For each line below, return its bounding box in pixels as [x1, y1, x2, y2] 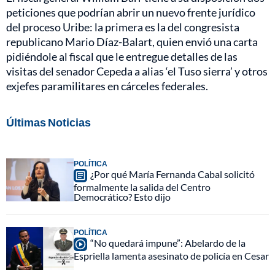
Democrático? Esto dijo [74, 190, 171, 203]
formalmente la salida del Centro [74, 180, 211, 193]
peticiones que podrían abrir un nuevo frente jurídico [6, 5, 255, 19]
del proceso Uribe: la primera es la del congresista [6, 20, 239, 34]
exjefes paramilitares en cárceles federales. [6, 79, 208, 93]
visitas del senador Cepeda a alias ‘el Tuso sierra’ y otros [6, 64, 268, 78]
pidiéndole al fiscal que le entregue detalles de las [6, 49, 238, 63]
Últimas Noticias [6, 115, 91, 129]
